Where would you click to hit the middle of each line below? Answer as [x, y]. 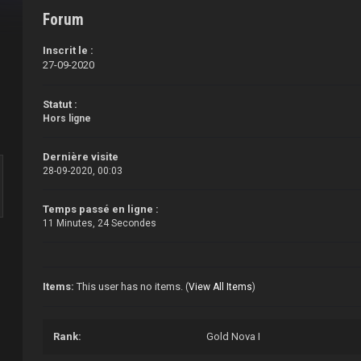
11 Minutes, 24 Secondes [100, 224]
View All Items [221, 287]
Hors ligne [67, 119]
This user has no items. [130, 287]
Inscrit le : [68, 51]
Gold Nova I [234, 337]
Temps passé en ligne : [101, 210]
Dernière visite [81, 157]
